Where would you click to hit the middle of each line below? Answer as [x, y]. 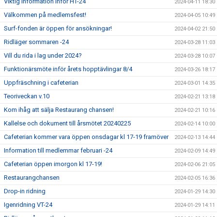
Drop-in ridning [25, 191]
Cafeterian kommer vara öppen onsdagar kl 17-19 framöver [86, 137]
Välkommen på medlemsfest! [45, 15]
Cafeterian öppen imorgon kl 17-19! [53, 164]
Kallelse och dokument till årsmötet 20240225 [67, 123]
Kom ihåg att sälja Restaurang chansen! [59, 110]
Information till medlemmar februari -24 [58, 150]
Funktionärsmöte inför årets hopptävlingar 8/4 [68, 69]
